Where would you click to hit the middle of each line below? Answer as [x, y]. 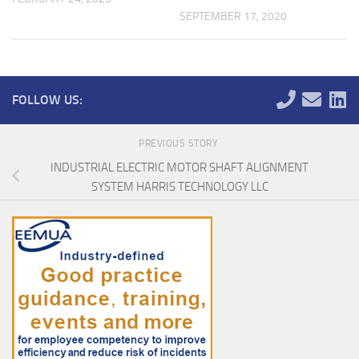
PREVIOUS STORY [179, 143]
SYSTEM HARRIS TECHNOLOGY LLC [179, 186]
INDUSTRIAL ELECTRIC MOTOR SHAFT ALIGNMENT [179, 167]
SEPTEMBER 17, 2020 [233, 17]
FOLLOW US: [47, 99]
